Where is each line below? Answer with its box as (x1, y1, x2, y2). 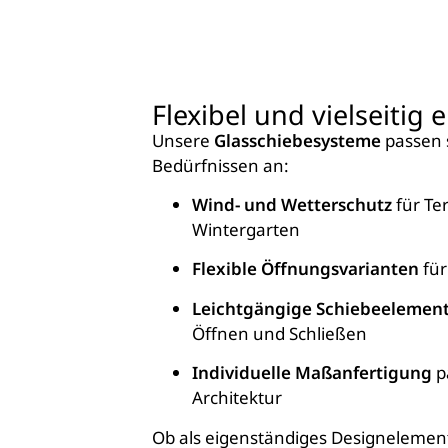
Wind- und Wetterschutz (192, 193, 392, 217)
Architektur (192, 386, 282, 410)
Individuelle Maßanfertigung (192, 361, 432, 385)
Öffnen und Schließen (192, 321, 367, 345)
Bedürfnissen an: (152, 153, 289, 177)
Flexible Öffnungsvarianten (192, 257, 419, 281)
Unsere (152, 128, 214, 152)
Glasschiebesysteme (214, 128, 381, 152)
